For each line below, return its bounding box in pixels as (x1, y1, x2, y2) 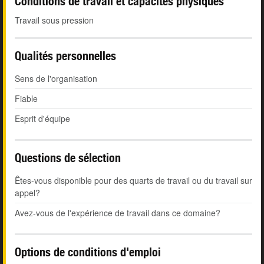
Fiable (15, 93, 38, 105)
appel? (15, 187, 40, 199)
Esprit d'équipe (15, 113, 70, 125)
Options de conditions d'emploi (15, 245, 161, 259)
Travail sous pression (15, 14, 94, 27)
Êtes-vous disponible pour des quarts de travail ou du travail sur (15, 174, 252, 187)
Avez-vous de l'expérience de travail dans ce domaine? (15, 207, 220, 219)
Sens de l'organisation (15, 72, 97, 85)
